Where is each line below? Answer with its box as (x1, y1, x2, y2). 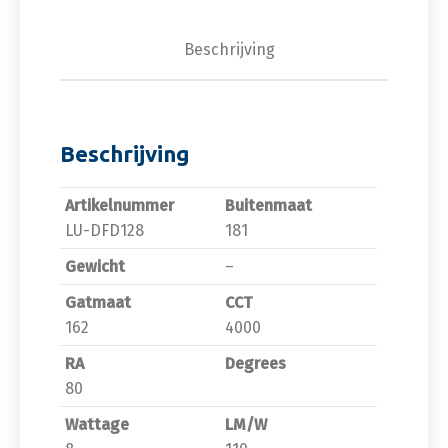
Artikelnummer (65, 196, 174, 215)
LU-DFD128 (65, 221, 144, 240)
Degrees (225, 354, 286, 373)
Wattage (65, 415, 129, 434)
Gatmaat (65, 293, 131, 312)
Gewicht (65, 257, 125, 276)
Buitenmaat (225, 196, 312, 215)
